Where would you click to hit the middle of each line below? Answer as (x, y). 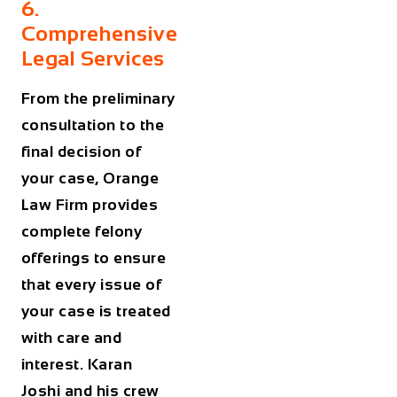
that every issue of (91, 285)
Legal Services (93, 58)
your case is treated (96, 311)
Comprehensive (99, 34)
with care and (71, 338)
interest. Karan (77, 365)
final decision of (81, 152)
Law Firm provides (90, 205)
